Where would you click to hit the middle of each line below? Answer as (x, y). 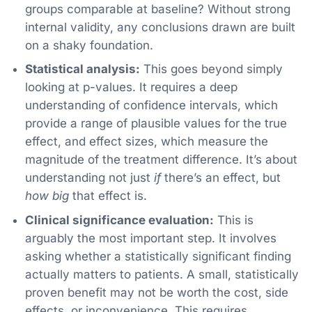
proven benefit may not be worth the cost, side (156, 292)
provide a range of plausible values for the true (156, 124)
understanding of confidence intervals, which (151, 106)
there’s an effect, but (220, 178)
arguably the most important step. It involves (150, 238)
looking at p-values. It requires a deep (131, 87)
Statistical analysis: (82, 69)
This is (233, 220)
